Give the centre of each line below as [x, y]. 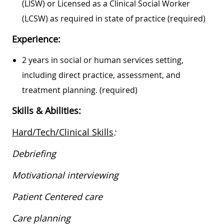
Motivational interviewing [66, 175]
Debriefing [35, 153]
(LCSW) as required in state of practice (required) [115, 18]
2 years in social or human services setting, [103, 60]
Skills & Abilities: [46, 110]
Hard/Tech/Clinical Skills [63, 132]
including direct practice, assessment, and [101, 75]
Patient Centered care [58, 196]
